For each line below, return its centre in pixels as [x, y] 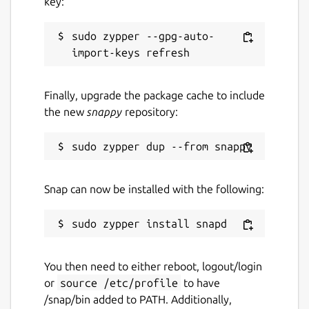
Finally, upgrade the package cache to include [154, 95]
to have [200, 282]
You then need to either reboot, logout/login [153, 266]
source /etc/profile [119, 282]
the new [66, 111]
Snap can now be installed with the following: [154, 189]
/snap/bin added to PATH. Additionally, [138, 299]
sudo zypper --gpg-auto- [143, 36]
